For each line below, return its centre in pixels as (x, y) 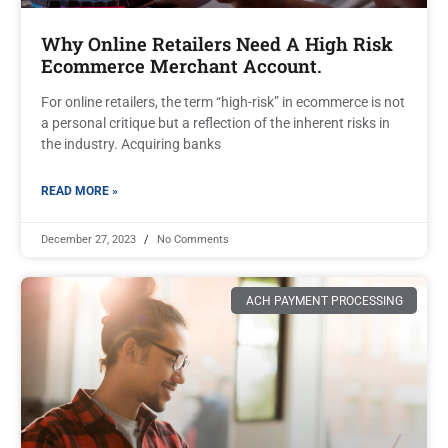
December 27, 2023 (90, 240)
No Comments (191, 240)
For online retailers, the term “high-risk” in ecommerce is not (223, 102)
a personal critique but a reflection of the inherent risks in (215, 123)
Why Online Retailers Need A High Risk (217, 44)
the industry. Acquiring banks (131, 144)
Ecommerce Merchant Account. (181, 66)
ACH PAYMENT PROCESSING (324, 300)
